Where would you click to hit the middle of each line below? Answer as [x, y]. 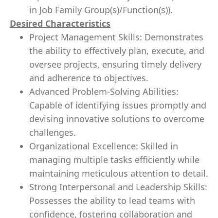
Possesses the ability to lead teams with [112, 200]
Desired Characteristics [60, 23]
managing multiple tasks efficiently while [114, 160]
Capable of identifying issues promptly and [118, 105]
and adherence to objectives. [89, 78]
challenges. [53, 132]
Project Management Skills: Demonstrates [116, 37]
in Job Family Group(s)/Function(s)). [101, 10]
